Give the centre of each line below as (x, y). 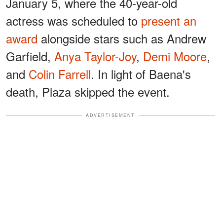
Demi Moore (175, 56)
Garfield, (30, 56)
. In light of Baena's (141, 74)
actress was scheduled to (74, 21)
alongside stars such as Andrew (122, 38)
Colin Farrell (60, 74)
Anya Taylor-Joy (95, 56)
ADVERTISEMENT (110, 115)
